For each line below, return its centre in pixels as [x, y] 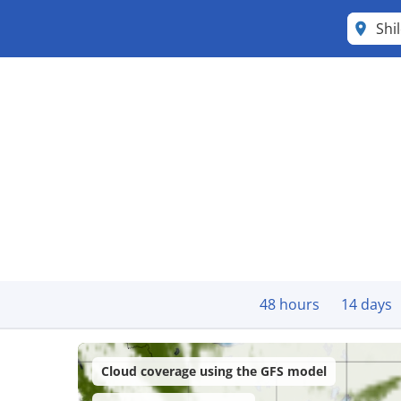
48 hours [290, 304]
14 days [367, 304]
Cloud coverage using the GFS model [214, 371]
